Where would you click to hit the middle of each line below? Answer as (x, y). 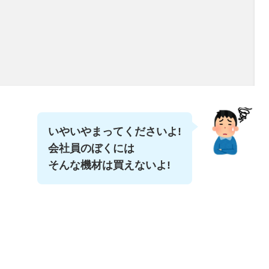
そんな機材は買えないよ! (109, 165)
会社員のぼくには (91, 148)
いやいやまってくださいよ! (115, 131)
